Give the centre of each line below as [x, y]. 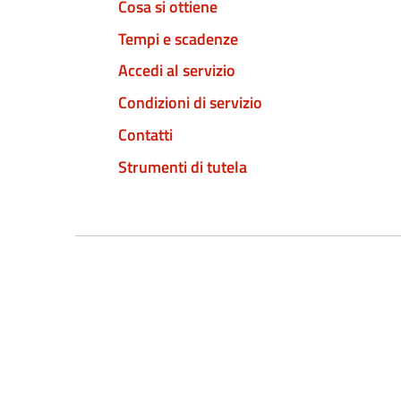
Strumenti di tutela [183, 166]
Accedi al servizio [177, 71]
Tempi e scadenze [178, 38]
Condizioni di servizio [190, 103]
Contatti [145, 134]
